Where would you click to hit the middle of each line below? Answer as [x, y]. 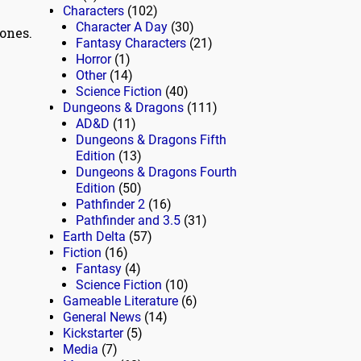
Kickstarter [93, 334]
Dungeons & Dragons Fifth [151, 140]
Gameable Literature [120, 301]
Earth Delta [94, 237]
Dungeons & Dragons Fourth [156, 172]
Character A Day [122, 27]
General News [102, 317]
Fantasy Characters [131, 44]
